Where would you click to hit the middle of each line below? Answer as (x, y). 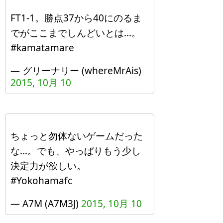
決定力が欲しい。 (48, 166)
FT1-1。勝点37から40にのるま (76, 18)
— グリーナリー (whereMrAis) (76, 71)
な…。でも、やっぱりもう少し (76, 151)
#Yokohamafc (41, 181)
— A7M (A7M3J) (46, 204)
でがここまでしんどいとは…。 (76, 33)
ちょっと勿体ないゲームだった (77, 136)
